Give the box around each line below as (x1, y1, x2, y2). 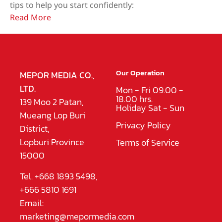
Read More (10, 12, 51, 24)
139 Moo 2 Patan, (20, 95, 84, 109)
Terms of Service (116, 136, 179, 150)
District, (20, 122, 50, 136)
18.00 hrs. (116, 92, 153, 106)
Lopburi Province (20, 135, 84, 149)
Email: (20, 196, 44, 210)
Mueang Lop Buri (20, 109, 85, 122)
